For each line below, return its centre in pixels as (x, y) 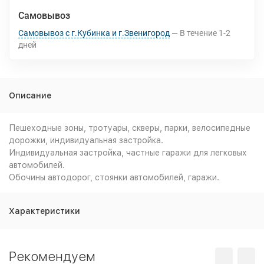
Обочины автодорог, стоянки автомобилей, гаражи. (114, 177)
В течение (198, 33)
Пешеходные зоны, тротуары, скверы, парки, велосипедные (130, 128)
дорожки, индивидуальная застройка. (86, 140)
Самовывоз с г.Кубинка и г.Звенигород (94, 33)
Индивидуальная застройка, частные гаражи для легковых (128, 153)
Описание (30, 95)
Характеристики (44, 211)
